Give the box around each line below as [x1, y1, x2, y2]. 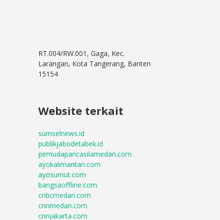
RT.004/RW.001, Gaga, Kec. [38, 49, 125, 58]
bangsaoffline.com [38, 180, 98, 190]
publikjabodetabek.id [38, 139, 104, 148]
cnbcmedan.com [38, 191, 91, 200]
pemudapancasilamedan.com [38, 149, 132, 159]
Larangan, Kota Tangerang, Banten [38, 59, 151, 68]
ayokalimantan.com [38, 160, 101, 169]
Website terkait [38, 103, 124, 118]
